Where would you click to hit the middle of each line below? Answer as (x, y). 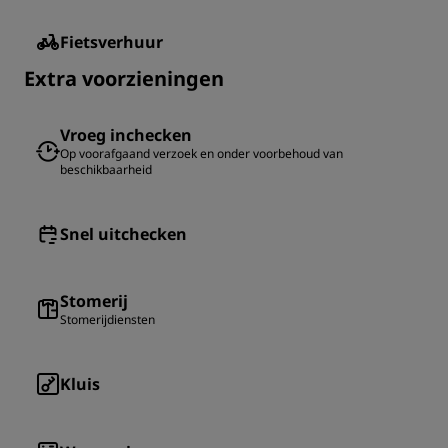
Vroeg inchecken (126, 135)
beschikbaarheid (106, 170)
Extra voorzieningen (124, 79)
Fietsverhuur (111, 42)
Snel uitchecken (123, 234)
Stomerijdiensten (107, 320)
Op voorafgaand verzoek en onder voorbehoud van (201, 154)
